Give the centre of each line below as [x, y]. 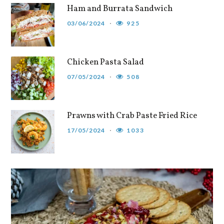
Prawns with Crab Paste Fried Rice [132, 116]
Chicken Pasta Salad [106, 62]
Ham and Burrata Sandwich [120, 9]
